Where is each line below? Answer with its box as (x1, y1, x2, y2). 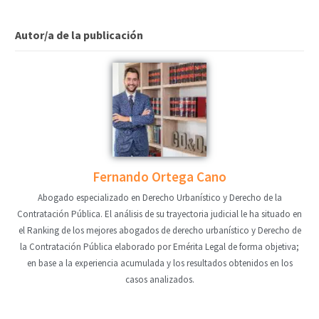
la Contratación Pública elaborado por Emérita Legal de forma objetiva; (20, 240, 299, 253)
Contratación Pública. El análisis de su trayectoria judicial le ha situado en (17, 207, 302, 220)
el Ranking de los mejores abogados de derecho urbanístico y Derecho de (18, 224, 301, 236)
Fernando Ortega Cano (93, 167, 226, 185)
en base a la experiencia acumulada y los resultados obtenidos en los (26, 256, 293, 269)
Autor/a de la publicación (15, 27, 144, 42)
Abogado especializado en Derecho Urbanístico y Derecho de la (37, 191, 282, 204)
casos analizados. (125, 273, 194, 286)
